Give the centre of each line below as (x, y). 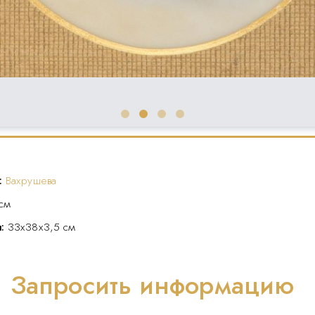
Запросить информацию (152, 285)
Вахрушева (31, 180)
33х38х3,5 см (42, 226)
